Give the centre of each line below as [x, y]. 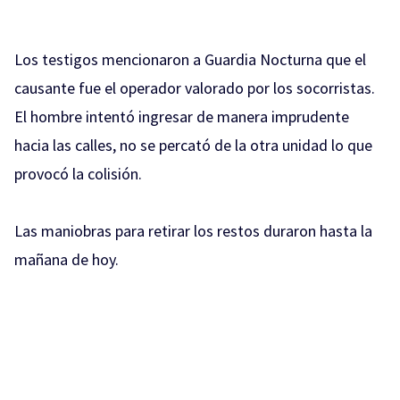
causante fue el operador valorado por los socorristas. [195, 88]
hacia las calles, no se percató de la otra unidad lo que [193, 145]
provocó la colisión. [78, 174]
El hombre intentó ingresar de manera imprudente [182, 117]
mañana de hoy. [67, 259]
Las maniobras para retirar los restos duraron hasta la [193, 231]
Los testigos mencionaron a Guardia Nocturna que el [190, 59]
